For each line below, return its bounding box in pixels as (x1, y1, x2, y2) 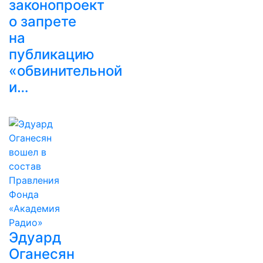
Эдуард (9, 229, 61, 246)
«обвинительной (9, 62, 122, 79)
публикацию (9, 46, 95, 63)
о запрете (9, 13, 76, 30)
